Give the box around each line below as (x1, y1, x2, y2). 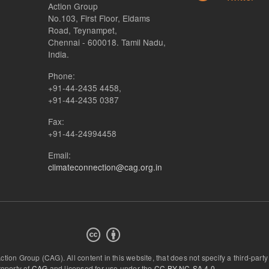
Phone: (47, 70, 75, 82)
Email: (47, 149, 71, 162)
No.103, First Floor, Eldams (47, 12, 150, 25)
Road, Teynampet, (47, 24, 117, 37)
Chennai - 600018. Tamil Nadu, (47, 36, 166, 49)
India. (47, 48, 69, 61)
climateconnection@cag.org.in (47, 161, 162, 174)
